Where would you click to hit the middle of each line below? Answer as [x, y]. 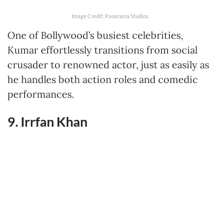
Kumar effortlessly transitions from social [102, 50]
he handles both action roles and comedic [103, 80]
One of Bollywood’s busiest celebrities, [95, 35]
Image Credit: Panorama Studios [110, 16]
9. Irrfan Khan [47, 121]
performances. [41, 94]
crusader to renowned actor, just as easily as [108, 65]
